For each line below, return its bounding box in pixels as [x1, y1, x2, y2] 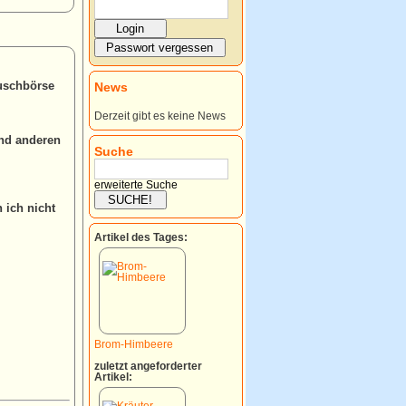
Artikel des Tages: [93, 231, 188, 243]
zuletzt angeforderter [93, 360, 202, 372]
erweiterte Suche [93, 179, 178, 190]
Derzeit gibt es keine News [93, 110, 226, 121]
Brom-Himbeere [93, 338, 173, 350]
